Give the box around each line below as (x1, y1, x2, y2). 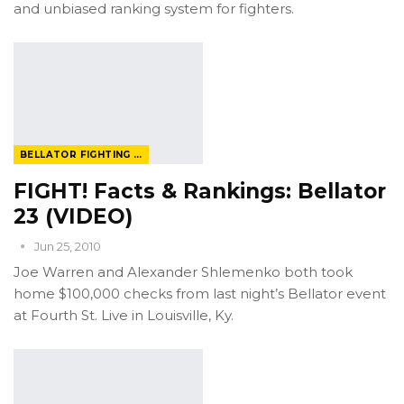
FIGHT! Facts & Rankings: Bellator (14, 178, 386, 204)
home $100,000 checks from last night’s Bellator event (14, 284, 386, 302)
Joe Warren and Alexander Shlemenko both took (14, 262, 353, 280)
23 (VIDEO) (14, 203, 133, 229)
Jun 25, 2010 (34, 238, 101, 253)
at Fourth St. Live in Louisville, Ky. (14, 306, 234, 324)
